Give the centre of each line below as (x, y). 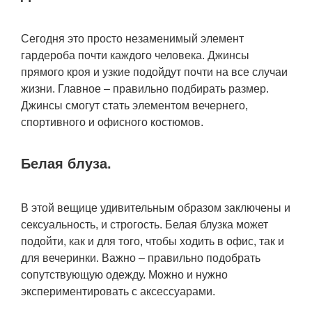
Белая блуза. (66, 164)
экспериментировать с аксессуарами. (118, 291)
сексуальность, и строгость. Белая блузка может (145, 225)
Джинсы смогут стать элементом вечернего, (134, 106)
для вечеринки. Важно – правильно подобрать (141, 258)
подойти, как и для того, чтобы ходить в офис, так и (153, 241)
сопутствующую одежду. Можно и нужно (124, 275)
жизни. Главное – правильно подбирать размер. (145, 89)
